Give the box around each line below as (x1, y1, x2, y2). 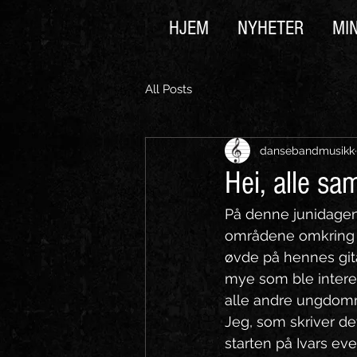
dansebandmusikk (260, 143, 355, 157)
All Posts (145, 81, 192, 96)
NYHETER (237, 17, 304, 39)
